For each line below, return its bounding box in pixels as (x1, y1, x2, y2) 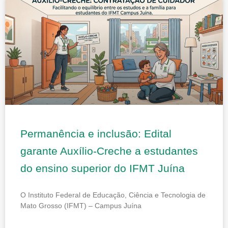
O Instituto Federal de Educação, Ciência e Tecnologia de (20, 190, 206, 199)
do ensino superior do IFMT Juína (20, 162, 185, 174)
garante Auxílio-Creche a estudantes (20, 145, 198, 157)
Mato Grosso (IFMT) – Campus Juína (20, 201, 141, 210)
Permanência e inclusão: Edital (20, 127, 172, 139)
